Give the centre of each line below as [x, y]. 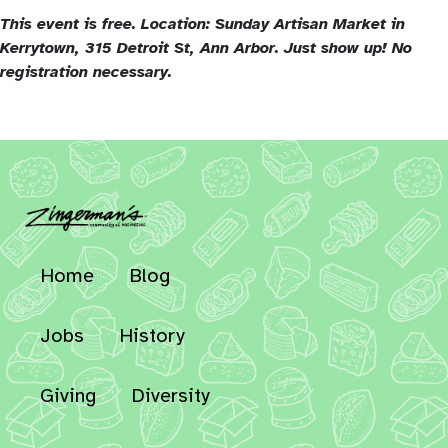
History [152, 335]
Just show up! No [348, 47]
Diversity [170, 395]
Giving [68, 395]
